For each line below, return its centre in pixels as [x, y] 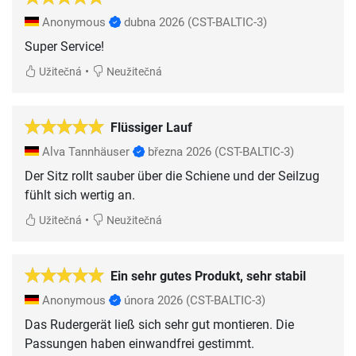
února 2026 [153, 301]
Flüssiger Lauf [151, 128]
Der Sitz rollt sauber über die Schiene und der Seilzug [172, 176]
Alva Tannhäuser [86, 152]
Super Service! [64, 47]
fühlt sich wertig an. [80, 195]
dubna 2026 [154, 23]
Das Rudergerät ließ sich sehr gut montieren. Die [159, 325]
